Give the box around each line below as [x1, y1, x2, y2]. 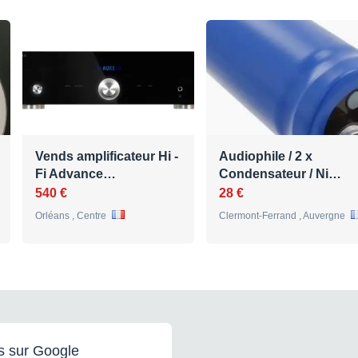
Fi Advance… [35, 167, 116, 181]
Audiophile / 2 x [219, 149, 312, 164]
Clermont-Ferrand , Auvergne [219, 210, 348, 222]
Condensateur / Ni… [219, 167, 341, 181]
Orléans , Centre [35, 210, 109, 222]
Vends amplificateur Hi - [35, 149, 178, 164]
